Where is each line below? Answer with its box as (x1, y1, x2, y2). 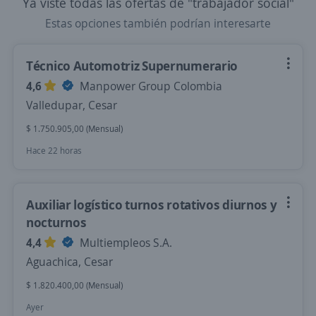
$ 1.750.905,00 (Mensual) (26, 123, 123, 135)
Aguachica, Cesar (26, 254, 113, 269)
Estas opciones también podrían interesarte (45, 16, 271, 31)
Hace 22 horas (26, 145, 82, 157)
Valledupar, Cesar (26, 97, 117, 113)
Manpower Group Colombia (77, 78, 222, 94)
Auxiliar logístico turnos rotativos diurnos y (26, 196, 277, 213)
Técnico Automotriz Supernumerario (26, 57, 238, 74)
